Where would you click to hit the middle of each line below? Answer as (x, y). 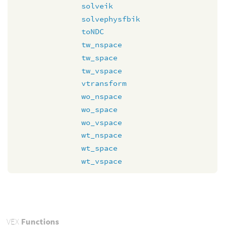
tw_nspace (102, 44)
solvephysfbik (111, 19)
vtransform (104, 83)
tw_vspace (102, 70)
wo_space (99, 109)
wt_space (99, 148)
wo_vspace (102, 122)
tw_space (99, 57)
